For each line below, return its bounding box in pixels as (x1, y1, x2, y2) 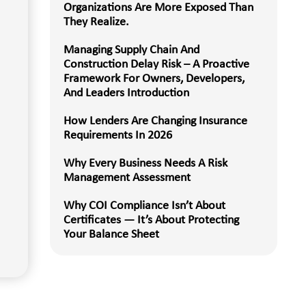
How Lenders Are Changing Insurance (63, 115, 247, 128)
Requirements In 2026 (63, 129, 172, 142)
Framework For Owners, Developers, (63, 72, 245, 85)
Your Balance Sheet (63, 228, 159, 241)
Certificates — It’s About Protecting (63, 214, 239, 227)
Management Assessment (63, 171, 191, 184)
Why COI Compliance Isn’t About (63, 199, 225, 212)
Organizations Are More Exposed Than (63, 1, 253, 14)
